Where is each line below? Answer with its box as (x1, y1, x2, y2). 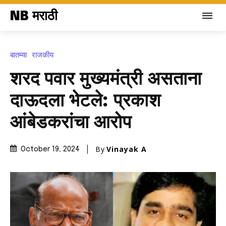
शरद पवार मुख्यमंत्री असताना (10, 70, 202, 89)
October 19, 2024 (21, 146, 80, 153)
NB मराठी (10, 10, 58, 23)
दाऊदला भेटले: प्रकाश (10, 92, 160, 110)
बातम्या (10, 49, 27, 60)
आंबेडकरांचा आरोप (10, 114, 131, 132)
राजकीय (32, 49, 53, 60)
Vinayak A (106, 144, 147, 154)
